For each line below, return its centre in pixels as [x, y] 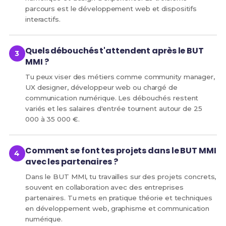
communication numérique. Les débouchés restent [112, 98]
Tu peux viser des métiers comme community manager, [120, 77]
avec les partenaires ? [71, 162]
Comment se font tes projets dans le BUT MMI [121, 151]
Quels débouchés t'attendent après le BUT [114, 51]
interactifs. [43, 19]
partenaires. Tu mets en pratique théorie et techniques [119, 198]
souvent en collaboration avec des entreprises [104, 187]
